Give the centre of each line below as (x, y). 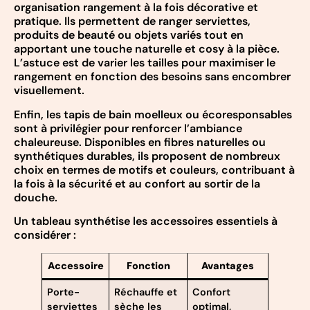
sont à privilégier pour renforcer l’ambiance (128, 128)
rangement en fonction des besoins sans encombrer (152, 77)
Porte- (64, 292)
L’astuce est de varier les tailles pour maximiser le (145, 63)
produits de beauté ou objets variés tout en (129, 35)
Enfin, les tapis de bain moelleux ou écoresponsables (153, 114)
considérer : (45, 235)
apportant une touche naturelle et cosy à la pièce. (147, 49)
